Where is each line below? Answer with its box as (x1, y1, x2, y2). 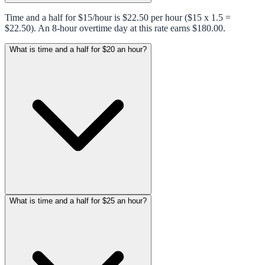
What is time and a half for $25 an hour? (9, 196, 147, 205)
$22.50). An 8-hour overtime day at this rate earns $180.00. (5, 22, 225, 33)
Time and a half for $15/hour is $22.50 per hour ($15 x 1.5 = (5, 12, 231, 22)
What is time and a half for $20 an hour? (9, 44, 147, 54)
